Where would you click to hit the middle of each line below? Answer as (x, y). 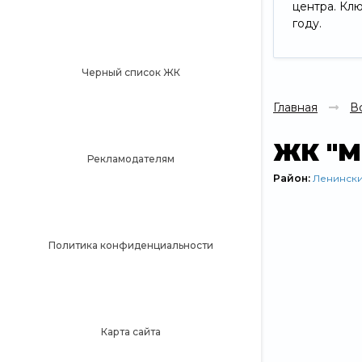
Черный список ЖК (130, 72)
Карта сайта (130, 331)
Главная (295, 108)
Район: (293, 179)
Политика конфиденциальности (130, 245)
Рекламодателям (130, 158)
